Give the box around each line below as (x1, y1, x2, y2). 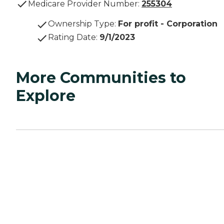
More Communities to (16, 68, 186, 87)
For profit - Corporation (118, 19, 217, 29)
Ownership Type (48, 19, 114, 29)
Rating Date (48, 32, 96, 42)
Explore (16, 86, 75, 105)
